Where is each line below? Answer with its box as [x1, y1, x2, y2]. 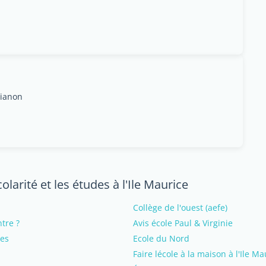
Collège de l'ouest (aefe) [133, 202, 227, 213]
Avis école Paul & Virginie [133, 217, 233, 229]
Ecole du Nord [133, 233, 189, 244]
